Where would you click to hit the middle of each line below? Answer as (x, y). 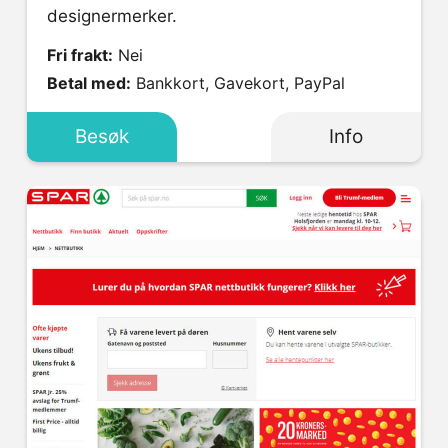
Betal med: (89, 83)
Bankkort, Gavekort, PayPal (240, 83)
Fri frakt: (80, 55)
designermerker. (112, 16)
